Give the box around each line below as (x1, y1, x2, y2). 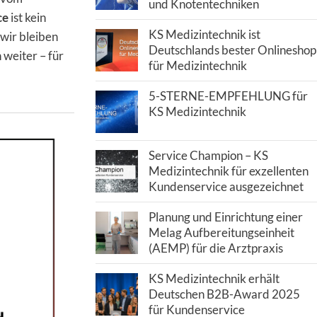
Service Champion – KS (148, 148, 268, 163)
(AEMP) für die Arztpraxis (148, 241, 283, 255)
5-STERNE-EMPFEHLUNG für (148, 88, 308, 103)
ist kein (8, 9, 46, 25)
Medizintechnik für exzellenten (148, 163, 309, 178)
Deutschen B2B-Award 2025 (148, 287, 300, 301)
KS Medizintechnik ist (148, 27, 260, 42)
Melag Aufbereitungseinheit (148, 225, 294, 240)
